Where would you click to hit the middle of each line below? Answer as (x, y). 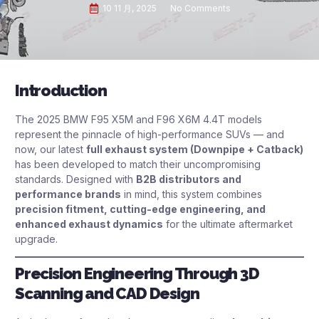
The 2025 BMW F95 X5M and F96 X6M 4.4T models (138, 119)
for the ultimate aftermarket (228, 224)
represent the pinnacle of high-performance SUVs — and (150, 134)
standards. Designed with (75, 179)
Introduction (61, 90)
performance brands (68, 194)
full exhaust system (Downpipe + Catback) (195, 149)
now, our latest (51, 149)
